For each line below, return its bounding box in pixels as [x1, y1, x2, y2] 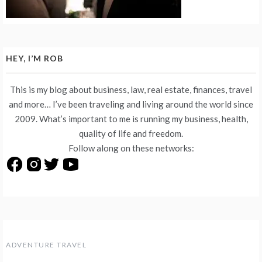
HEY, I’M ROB [6, 53, 63, 64]
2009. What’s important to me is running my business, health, [14, 113, 248, 125]
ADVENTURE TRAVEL [6, 240, 87, 249]
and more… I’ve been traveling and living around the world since [9, 99, 253, 110]
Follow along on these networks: [68, 143, 194, 154]
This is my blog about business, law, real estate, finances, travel [10, 84, 252, 95]
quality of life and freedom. [79, 128, 183, 139]
